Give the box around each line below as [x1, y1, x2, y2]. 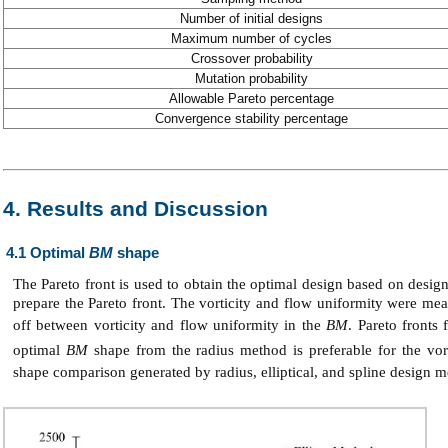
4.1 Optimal [6, 244, 89, 261]
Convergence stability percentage [155, 110, 348, 126]
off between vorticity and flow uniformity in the [13, 316, 327, 333]
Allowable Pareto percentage [169, 90, 334, 106]
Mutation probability [195, 70, 308, 86]
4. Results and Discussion [3, 196, 268, 221]
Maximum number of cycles [171, 30, 332, 46]
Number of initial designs [180, 10, 323, 26]
